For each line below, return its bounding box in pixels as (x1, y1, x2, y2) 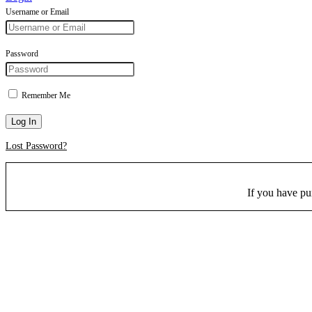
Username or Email (6, 6, 69, 17)
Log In (11, 116, 36, 127)
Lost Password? (6, 140, 67, 151)
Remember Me (19, 90, 70, 100)
